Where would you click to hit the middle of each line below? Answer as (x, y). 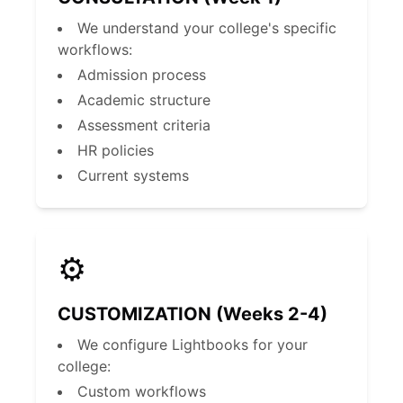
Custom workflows (142, 391)
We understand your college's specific (207, 28)
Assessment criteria (144, 125)
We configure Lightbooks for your (193, 345)
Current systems (133, 175)
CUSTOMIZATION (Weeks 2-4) (193, 314)
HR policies (116, 150)
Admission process (142, 75)
